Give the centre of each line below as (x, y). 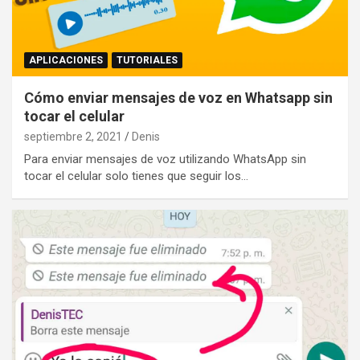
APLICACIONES (66, 60)
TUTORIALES (147, 60)
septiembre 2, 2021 (73, 136)
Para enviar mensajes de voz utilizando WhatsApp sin (165, 159)
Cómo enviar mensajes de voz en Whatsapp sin (178, 97)
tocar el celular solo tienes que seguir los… (136, 176)
